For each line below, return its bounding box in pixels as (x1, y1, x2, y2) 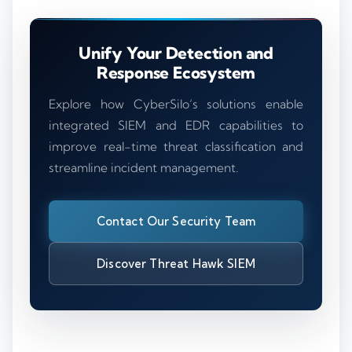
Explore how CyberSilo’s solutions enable (49, 97, 303, 112)
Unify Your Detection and (78, 42, 273, 64)
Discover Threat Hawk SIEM (97, 256, 255, 272)
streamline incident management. (49, 160, 238, 176)
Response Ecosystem (96, 62, 256, 83)
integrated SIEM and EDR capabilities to (49, 118, 303, 134)
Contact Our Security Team (96, 214, 256, 229)
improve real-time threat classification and (49, 139, 303, 155)
